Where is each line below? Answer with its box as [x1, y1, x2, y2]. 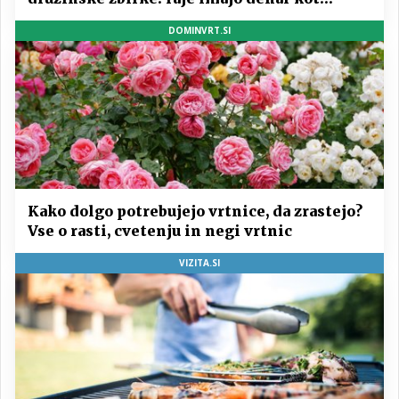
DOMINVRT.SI [168, 24, 231, 37]
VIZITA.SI [179, 256, 220, 269]
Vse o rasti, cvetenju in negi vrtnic [28, 221, 292, 240]
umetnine [28, 9, 104, 28]
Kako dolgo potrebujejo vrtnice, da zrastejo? [28, 201, 362, 220]
